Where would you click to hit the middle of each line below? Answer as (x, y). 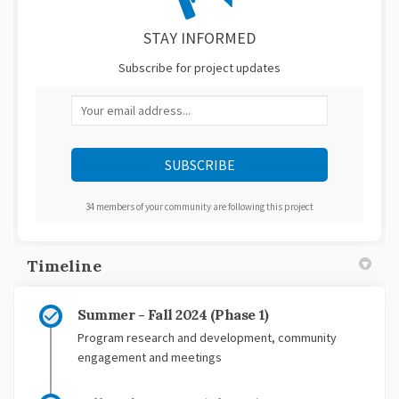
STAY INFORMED (199, 38)
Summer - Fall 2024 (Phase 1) (173, 315)
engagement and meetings (150, 358)
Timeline (64, 266)
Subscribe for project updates (199, 68)
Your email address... (137, 106)
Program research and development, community (207, 338)
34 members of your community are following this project (199, 207)
